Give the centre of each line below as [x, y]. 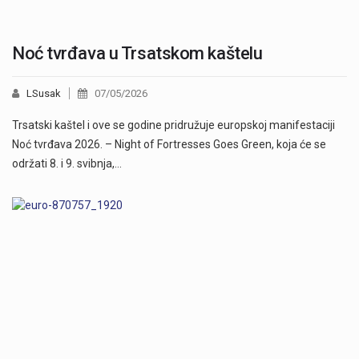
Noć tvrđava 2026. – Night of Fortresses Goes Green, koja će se [169, 145]
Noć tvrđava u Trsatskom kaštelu [137, 54]
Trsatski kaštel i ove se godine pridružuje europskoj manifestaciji [173, 125]
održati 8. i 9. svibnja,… [67, 164]
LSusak [44, 94]
